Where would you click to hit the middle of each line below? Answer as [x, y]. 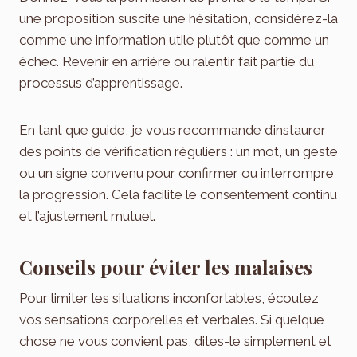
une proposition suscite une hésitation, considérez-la [178, 19]
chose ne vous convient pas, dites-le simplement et [175, 341]
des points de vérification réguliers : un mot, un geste [178, 152]
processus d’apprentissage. [101, 83]
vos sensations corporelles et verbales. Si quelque [172, 320]
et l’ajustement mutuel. [87, 216]
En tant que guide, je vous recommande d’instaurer [173, 130]
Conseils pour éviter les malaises [166, 267]
